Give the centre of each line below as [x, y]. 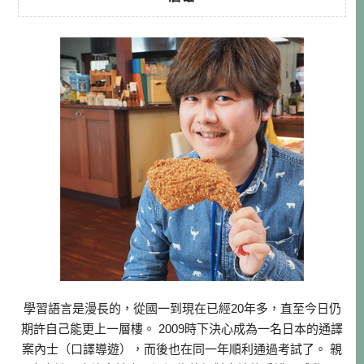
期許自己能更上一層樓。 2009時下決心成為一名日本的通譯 [182, 328]
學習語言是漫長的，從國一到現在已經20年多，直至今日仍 [182, 308]
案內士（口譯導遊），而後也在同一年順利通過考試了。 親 [182, 349]
